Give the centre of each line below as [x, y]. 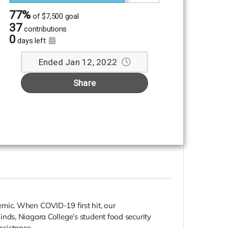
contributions [46, 29]
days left [33, 41]
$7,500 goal [60, 17]
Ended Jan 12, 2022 [78, 62]
